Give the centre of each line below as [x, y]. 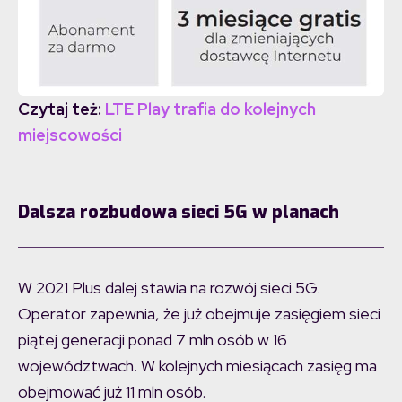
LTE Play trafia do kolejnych [210, 109]
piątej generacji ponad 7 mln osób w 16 [153, 339]
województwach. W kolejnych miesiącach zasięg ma [197, 365]
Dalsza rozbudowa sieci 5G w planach [179, 212]
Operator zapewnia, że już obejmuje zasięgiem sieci [199, 313]
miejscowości [70, 135]
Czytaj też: [61, 109]
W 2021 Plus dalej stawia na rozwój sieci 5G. [169, 287]
